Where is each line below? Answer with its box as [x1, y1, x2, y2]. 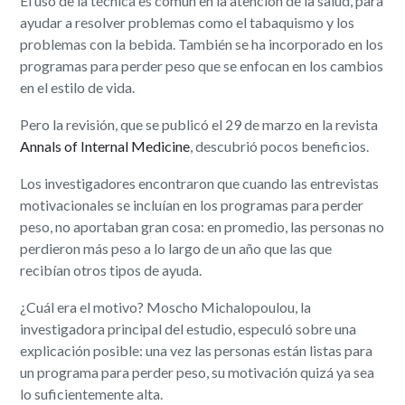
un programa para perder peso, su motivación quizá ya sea [20, 363, 375, 381]
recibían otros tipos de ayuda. [20, 261, 202, 279]
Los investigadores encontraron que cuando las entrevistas [20, 174, 380, 193]
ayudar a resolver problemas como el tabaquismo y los [20, 14, 355, 32]
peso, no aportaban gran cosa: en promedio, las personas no [20, 218, 385, 236]
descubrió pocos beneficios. [195, 137, 370, 155]
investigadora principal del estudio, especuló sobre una [20, 320, 357, 338]
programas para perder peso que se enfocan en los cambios [20, 57, 384, 75]
